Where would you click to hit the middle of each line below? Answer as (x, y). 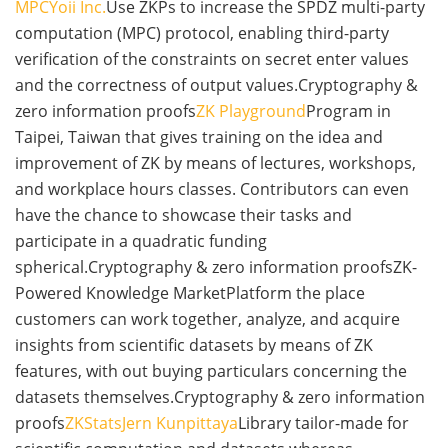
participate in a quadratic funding (141, 241)
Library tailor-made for (323, 423)
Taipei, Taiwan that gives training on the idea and (199, 137)
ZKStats (93, 423)
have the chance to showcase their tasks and (183, 215)
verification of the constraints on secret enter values (212, 59)
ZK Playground (251, 111)
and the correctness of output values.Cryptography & (216, 85)
